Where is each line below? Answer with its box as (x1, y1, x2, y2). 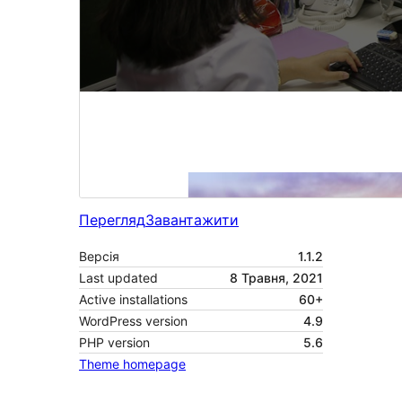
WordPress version (79, 313, 188, 329)
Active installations (79, 292, 188, 308)
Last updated (79, 270, 158, 286)
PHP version (79, 335, 150, 351)
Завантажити (145, 211, 239, 230)
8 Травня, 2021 (230, 270, 323, 286)
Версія (79, 249, 119, 265)
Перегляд (79, 211, 145, 230)
